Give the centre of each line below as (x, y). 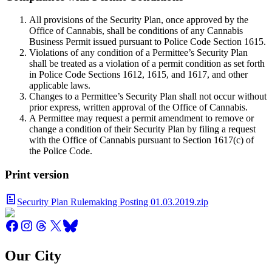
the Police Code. (61, 151)
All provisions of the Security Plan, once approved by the (139, 20)
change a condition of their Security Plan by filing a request (142, 129)
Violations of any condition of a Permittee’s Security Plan (138, 53)
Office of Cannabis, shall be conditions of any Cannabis (136, 31)
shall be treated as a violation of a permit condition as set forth (147, 64)
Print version (37, 175)
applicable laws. (60, 86)
